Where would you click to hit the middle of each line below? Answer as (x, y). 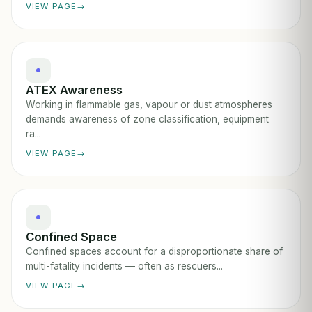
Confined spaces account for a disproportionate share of (154, 251)
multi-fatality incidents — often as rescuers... (124, 266)
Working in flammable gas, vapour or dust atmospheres (149, 104)
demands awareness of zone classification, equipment (147, 119)
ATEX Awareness (74, 90)
